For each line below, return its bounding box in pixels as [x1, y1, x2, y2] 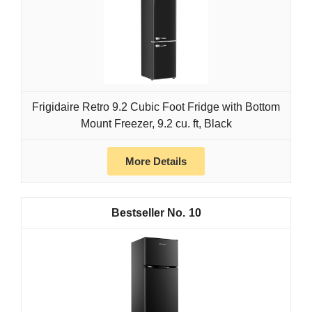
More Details [125, 155, 187, 167]
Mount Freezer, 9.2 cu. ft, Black [80, 117, 232, 130]
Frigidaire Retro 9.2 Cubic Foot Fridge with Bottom [32, 100, 280, 113]
